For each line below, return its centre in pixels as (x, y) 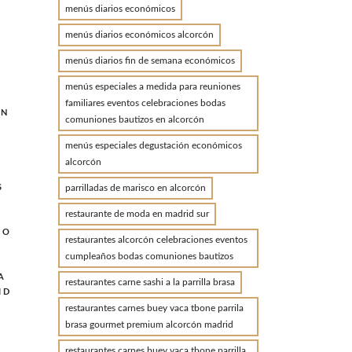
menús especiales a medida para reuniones (152, 86)
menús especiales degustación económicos (153, 145)
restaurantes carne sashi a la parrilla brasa (150, 282)
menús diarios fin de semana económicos (150, 60)
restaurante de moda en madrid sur (137, 214)
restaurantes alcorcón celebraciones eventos (156, 240)
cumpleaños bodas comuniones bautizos (149, 256)
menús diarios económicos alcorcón (139, 35)
